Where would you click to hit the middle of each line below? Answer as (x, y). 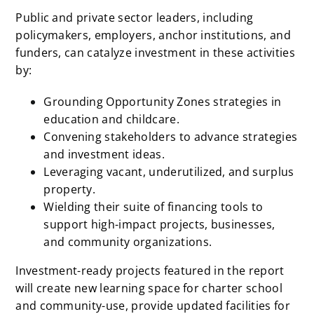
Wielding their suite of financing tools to (153, 207)
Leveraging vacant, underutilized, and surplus (169, 172)
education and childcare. (111, 120)
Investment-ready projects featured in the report (150, 271)
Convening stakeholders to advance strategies (171, 137)
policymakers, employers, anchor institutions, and (153, 35)
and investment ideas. (104, 155)
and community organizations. (128, 242)
